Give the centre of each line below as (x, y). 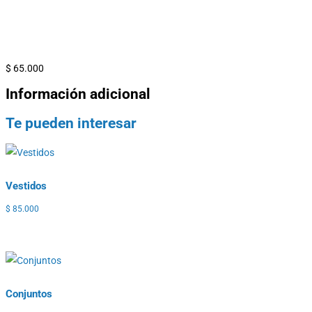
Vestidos (26, 186)
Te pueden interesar (71, 123)
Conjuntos (29, 294)
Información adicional (78, 94)
